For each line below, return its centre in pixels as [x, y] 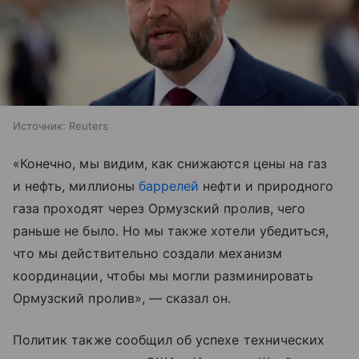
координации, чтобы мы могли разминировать [163, 276]
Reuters [89, 126]
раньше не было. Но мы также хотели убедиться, [171, 231]
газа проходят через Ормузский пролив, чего [159, 209]
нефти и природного [266, 186]
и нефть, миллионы [76, 186]
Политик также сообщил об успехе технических [169, 340]
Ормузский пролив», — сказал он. [122, 298]
